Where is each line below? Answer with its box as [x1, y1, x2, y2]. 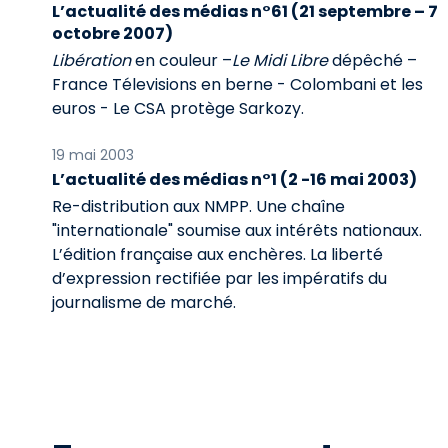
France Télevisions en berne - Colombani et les [52, 73, 423, 96]
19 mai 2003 [52, 145, 134, 165]
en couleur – [135, 49, 232, 72]
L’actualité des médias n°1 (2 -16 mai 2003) [52, 168, 417, 191]
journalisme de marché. [52, 291, 236, 314]
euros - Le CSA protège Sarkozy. [52, 97, 304, 120]
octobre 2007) [52, 22, 173, 45]
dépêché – [328, 49, 417, 72]
